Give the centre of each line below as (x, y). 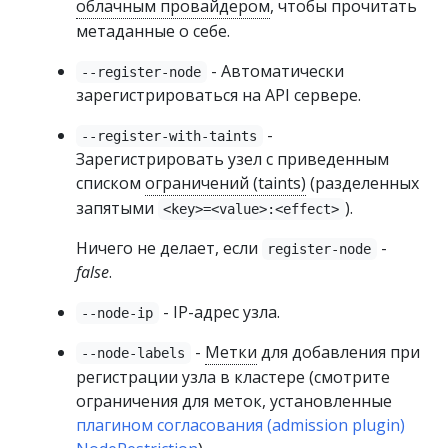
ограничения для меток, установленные (234, 401)
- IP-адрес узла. (219, 312)
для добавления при (338, 352)
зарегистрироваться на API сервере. (218, 95)
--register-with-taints (169, 136)
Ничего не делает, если (169, 248)
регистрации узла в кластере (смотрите (233, 377)
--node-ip (117, 313)
